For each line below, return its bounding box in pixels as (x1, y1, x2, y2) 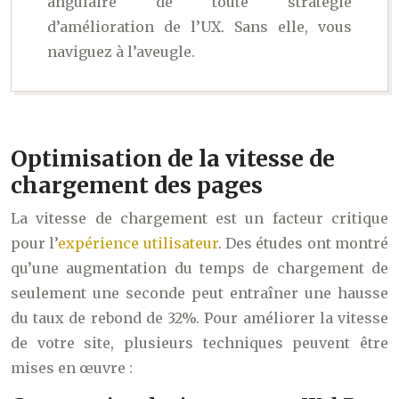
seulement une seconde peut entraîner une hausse (11, 284, 388, 303)
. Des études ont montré (217, 234, 389, 253)
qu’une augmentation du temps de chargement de (11, 259, 388, 278)
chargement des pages (11, 171, 263, 200)
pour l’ (11, 234, 59, 253)
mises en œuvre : (11, 359, 133, 378)
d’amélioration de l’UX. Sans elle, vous (47, 18, 352, 37)
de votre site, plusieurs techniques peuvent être (11, 334, 388, 353)
